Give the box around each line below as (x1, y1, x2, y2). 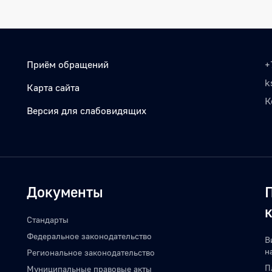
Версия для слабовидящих (26, 104, 146, 117)
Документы (27, 183, 103, 201)
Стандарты (27, 214, 69, 225)
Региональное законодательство (27, 247, 155, 258)
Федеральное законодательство (27, 231, 152, 242)
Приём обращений (26, 58, 109, 71)
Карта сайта (26, 81, 80, 94)
